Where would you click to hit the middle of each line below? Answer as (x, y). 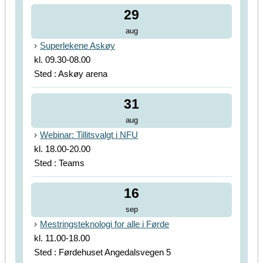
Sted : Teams (59, 163)
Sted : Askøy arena (71, 74)
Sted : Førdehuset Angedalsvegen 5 (102, 252)
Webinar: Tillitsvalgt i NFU (89, 135)
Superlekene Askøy (77, 46)
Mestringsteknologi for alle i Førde (104, 224)
